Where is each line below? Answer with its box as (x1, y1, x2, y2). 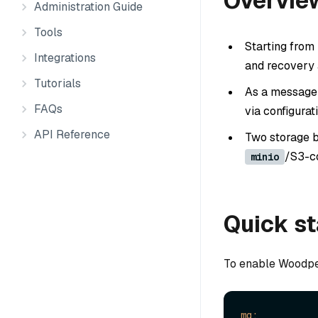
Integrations (34, 50, 96, 65)
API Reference (34, 127, 110, 142)
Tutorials (34, 76, 81, 91)
